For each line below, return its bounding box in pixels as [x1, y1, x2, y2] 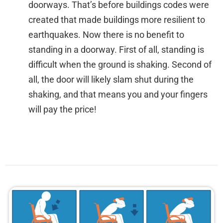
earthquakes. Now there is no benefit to [28, 29, 184, 40]
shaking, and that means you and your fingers [28, 89, 208, 100]
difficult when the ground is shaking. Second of [28, 59, 212, 70]
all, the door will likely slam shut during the [28, 74, 194, 85]
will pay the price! [28, 104, 97, 115]
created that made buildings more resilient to [28, 14, 205, 25]
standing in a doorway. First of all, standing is [28, 44, 204, 55]
